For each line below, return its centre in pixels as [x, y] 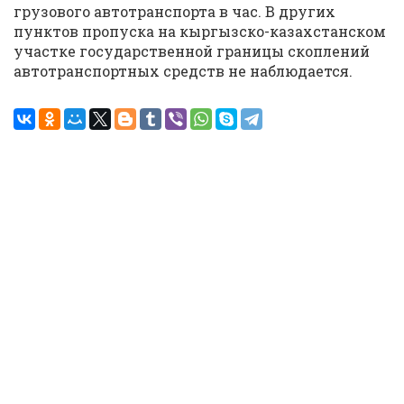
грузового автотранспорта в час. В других [174, 11]
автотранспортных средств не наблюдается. [183, 71]
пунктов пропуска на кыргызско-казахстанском [200, 31]
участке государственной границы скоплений [192, 51]
